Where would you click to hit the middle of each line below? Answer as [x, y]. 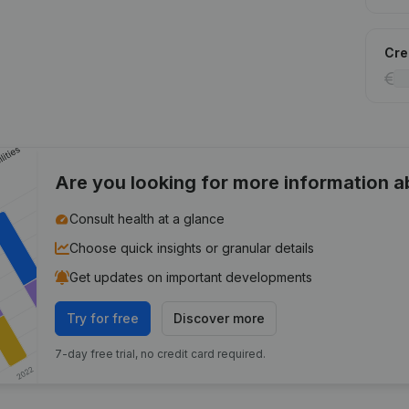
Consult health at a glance [147, 219]
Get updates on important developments [191, 277]
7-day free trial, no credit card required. [161, 354]
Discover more [220, 318]
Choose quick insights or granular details [192, 248]
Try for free [103, 318]
